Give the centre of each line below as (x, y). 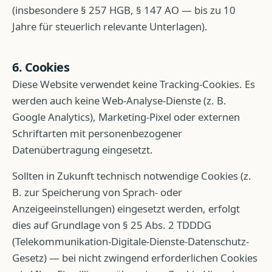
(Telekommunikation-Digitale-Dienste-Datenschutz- (131, 241)
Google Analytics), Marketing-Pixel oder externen (126, 117)
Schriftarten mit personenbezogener (97, 133)
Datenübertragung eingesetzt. (83, 150)
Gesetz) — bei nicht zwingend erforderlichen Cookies (135, 258)
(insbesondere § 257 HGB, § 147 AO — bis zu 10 (124, 10)
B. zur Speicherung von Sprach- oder (97, 192)
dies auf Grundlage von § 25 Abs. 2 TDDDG (112, 225)
